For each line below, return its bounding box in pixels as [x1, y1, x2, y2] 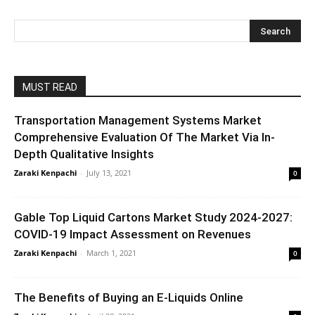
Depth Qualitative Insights [14, 147, 154, 161]
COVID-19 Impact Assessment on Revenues [14, 227, 251, 241]
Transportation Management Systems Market [14, 113, 262, 127]
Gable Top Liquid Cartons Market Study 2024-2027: [14, 210, 292, 224]
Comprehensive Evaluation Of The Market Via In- [14, 130, 275, 144]
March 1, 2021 [86, 247, 136, 258]
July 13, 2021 [86, 167, 131, 178]
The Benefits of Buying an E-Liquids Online [14, 290, 243, 304]
